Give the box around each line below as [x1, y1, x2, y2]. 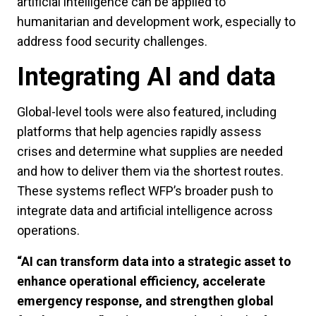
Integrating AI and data [17, 62, 282, 92]
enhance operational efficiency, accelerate [17, 274, 265, 289]
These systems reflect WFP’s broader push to [17, 183, 273, 199]
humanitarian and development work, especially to [17, 14, 296, 30]
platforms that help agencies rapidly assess [17, 124, 262, 140]
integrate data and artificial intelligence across [17, 203, 273, 219]
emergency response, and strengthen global [17, 293, 274, 309]
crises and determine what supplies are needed [17, 144, 283, 159]
